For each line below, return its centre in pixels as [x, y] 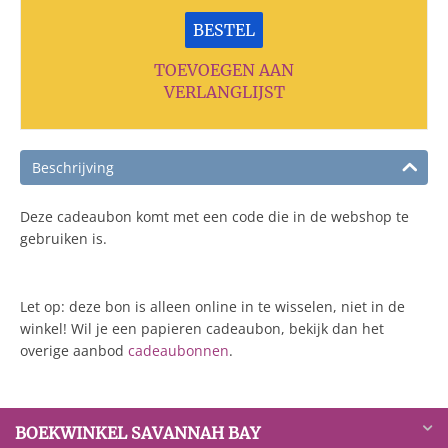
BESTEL [224, 30]
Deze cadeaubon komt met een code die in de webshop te [214, 217]
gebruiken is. [65, 239]
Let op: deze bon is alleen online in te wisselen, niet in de [212, 307]
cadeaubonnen [178, 351]
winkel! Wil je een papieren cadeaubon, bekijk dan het [202, 329]
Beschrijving [73, 168]
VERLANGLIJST [224, 92]
